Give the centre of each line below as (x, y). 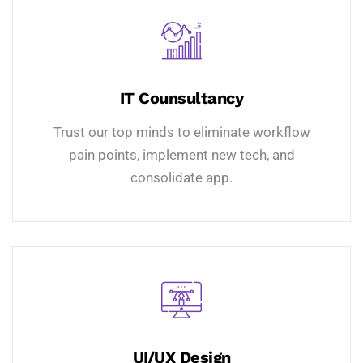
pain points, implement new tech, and (181, 154)
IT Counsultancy (181, 98)
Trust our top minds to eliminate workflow (181, 132)
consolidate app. (181, 177)
